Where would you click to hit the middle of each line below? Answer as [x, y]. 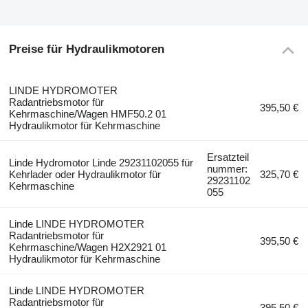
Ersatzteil [228, 157]
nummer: [228, 169]
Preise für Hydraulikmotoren [86, 49]
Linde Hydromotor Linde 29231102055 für [101, 163]
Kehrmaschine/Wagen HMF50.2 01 [87, 114]
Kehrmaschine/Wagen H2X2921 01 [87, 247]
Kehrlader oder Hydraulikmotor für [85, 175]
